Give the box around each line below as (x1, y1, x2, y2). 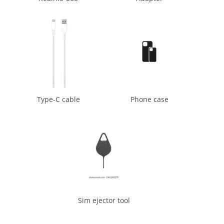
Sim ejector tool (77, 195, 130, 205)
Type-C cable (36, 94, 80, 104)
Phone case (130, 94, 168, 104)
